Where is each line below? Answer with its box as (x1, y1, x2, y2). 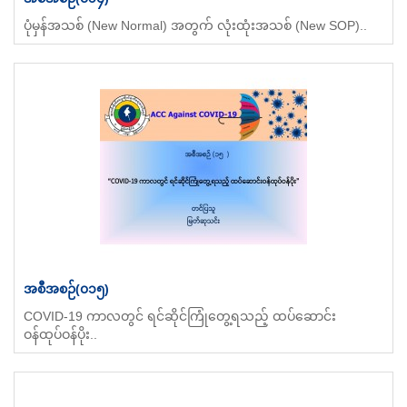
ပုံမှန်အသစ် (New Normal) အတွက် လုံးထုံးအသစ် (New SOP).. (24, 17, 367, 33)
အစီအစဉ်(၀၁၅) (24, 281, 109, 296)
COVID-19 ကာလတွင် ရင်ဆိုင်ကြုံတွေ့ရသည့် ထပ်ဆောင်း (24, 308, 336, 323)
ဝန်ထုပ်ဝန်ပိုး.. (24, 326, 97, 342)
